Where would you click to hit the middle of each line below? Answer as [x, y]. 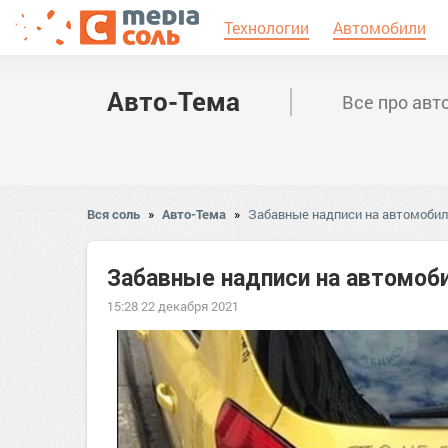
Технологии [266, 27]
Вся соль [113, 214]
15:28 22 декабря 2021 [173, 306]
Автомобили [379, 27]
